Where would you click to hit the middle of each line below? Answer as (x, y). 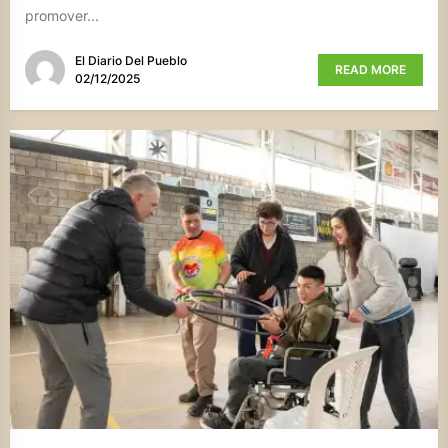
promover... (62, 15)
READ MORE (370, 69)
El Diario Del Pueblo (131, 60)
